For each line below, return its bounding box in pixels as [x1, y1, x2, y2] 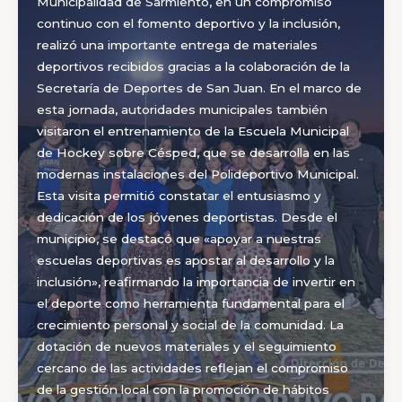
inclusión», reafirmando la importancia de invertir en [36, 275, 355, 290]
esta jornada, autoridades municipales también [36, 102, 328, 118]
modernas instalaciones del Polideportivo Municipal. [36, 167, 359, 182]
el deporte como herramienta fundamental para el [36, 296, 345, 311]
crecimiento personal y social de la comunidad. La [36, 318, 344, 333]
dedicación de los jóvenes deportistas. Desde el [36, 210, 337, 225]
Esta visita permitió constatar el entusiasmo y [36, 188, 321, 204]
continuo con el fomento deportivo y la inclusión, [36, 16, 340, 31]
